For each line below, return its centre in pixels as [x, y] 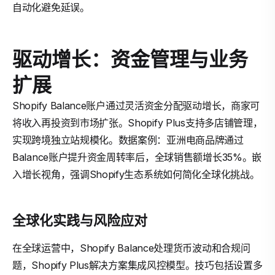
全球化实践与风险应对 [80, 220]
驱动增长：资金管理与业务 [130, 58]
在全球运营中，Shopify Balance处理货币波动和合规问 [131, 248]
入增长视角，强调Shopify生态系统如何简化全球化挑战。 [136, 174]
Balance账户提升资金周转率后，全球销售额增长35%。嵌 [137, 157]
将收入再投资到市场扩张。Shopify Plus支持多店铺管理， [137, 123]
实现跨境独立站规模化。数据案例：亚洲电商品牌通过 [128, 140]
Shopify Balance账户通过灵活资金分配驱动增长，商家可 [136, 106]
